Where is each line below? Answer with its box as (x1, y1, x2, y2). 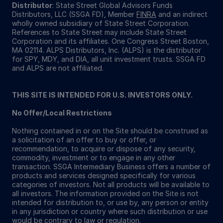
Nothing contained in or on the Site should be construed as (12, 126, 208, 135)
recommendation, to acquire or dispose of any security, (12, 144, 196, 153)
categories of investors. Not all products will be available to (12, 180, 210, 189)
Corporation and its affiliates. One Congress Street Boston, (12, 36, 209, 45)
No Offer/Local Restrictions (12, 108, 112, 117)
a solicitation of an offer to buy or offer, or (12, 135, 156, 144)
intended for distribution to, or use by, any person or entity (12, 198, 209, 207)
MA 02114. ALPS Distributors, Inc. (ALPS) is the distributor (12, 45, 201, 54)
